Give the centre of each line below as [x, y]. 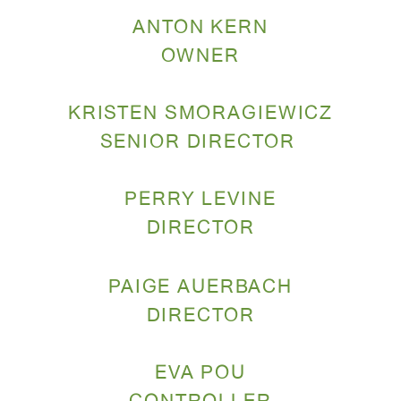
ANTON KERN [200, 29]
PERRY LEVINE [200, 200]
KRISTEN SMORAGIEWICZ [200, 115]
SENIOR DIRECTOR [197, 143]
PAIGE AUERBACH [200, 288]
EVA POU [200, 374]
